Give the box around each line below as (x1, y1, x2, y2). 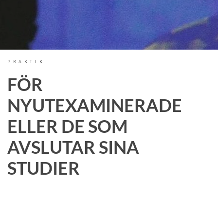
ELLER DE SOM (7, 115, 127, 137)
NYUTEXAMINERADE (7, 94, 182, 116)
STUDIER (7, 157, 80, 179)
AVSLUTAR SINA (7, 136, 139, 158)
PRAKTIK (7, 58, 45, 65)
